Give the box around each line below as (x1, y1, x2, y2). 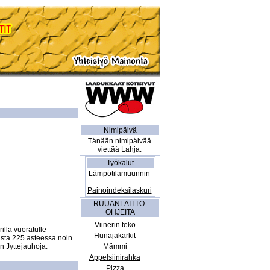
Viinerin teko (94, 221, 136, 229)
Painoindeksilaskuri (87, 186, 152, 195)
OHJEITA (105, 208, 135, 216)
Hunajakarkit (94, 231, 136, 240)
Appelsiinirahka (89, 253, 140, 262)
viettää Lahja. (97, 145, 142, 154)
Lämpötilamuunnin (89, 169, 150, 178)
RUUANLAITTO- (93, 199, 147, 208)
